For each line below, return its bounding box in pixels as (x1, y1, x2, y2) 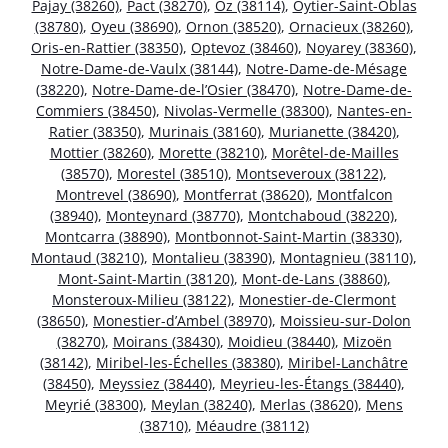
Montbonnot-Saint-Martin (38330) (175, 226, 399, 246)
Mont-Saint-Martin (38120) (57, 268, 234, 288)
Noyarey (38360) (306, 37, 413, 57)
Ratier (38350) (48, 121, 141, 141)
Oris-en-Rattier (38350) (31, 37, 183, 57)
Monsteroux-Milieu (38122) (52, 289, 231, 309)
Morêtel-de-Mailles (271, 142, 399, 162)
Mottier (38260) (49, 142, 151, 162)
